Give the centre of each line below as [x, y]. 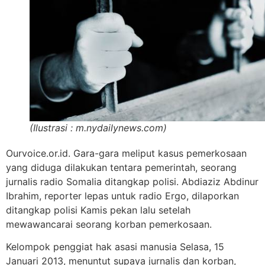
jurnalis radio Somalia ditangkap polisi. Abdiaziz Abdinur [132, 182]
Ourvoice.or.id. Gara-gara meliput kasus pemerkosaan [126, 153]
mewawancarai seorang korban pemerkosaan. [109, 224]
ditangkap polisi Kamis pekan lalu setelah [98, 210]
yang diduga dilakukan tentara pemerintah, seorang [121, 167]
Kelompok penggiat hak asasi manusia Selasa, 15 [115, 247]
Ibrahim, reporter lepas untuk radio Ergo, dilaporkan [122, 196]
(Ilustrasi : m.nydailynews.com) [98, 128]
